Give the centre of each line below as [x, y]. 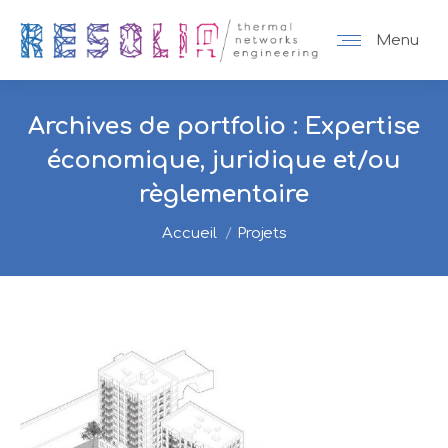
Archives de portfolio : [166, 126]
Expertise [362, 126]
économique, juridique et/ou [224, 160]
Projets [261, 233]
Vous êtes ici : [213, 224]
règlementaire [224, 194]
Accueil [189, 233]
